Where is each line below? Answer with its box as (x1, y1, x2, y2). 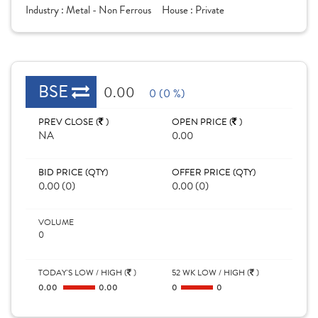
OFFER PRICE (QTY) (172, 165, 256, 180)
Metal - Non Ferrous (66, 2, 151, 18)
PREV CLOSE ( (38, 115, 99, 129)
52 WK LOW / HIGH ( (172, 266, 250, 279)
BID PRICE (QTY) (38, 165, 108, 180)
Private (195, 2, 224, 18)
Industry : (26, 2, 66, 18)
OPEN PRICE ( (172, 115, 232, 129)
